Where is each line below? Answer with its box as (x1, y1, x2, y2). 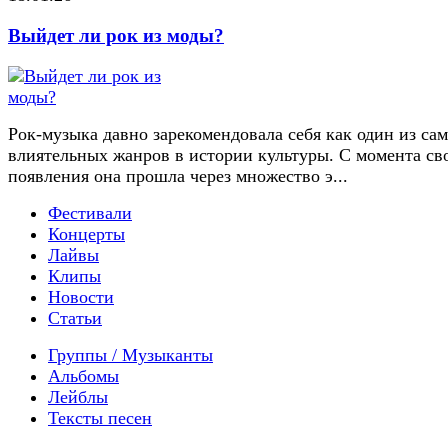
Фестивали (48, 202, 132, 223)
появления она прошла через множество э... (8, 165, 348, 186)
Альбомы (48, 365, 119, 386)
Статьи (48, 307, 102, 328)
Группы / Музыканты (48, 344, 213, 365)
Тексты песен (48, 407, 152, 428)
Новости (48, 286, 114, 307)
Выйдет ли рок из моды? (8, 24, 224, 46)
